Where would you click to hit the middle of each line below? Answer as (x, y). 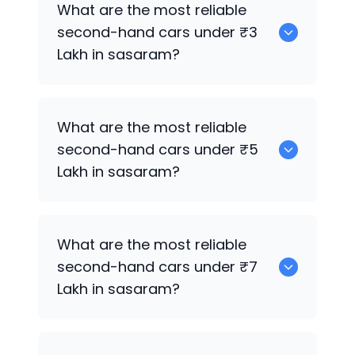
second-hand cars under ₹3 (157, 32)
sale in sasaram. (105, 22)
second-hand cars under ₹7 (157, 267)
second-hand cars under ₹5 (158, 150)
